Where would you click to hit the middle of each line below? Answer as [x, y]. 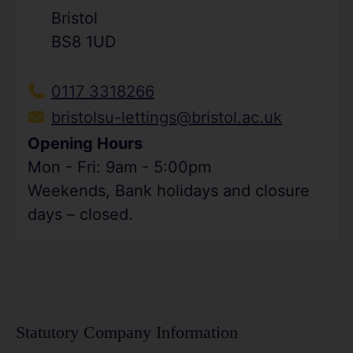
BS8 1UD [83, 41]
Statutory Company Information [127, 332]
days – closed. [80, 214]
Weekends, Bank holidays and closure [168, 190]
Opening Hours [85, 143]
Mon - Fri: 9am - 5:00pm [119, 167]
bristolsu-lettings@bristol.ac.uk [166, 117]
